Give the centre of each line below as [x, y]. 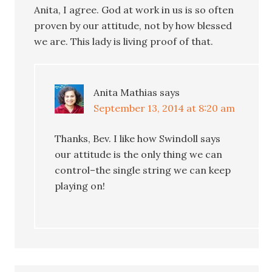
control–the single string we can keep [143, 170]
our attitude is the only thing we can [139, 154]
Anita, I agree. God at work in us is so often [134, 9]
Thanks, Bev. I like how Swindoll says [138, 138]
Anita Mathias [126, 92]
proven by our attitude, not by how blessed [133, 25]
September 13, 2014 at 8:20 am [165, 108]
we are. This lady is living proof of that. [124, 41]
